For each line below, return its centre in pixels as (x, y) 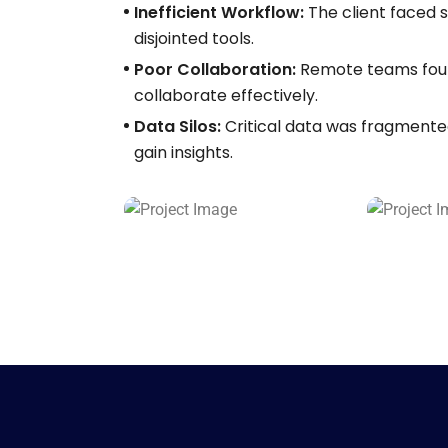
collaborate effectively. (226, 96)
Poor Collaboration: (215, 70)
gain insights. (183, 153)
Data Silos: (177, 127)
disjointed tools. (194, 39)
